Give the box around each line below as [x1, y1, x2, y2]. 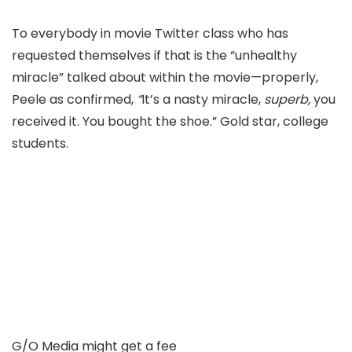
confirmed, [67, 90, 134, 108]
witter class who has [163, 24, 288, 42]
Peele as [12, 90, 67, 108]
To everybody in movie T [12, 24, 163, 42]
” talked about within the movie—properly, [59, 68, 318, 86]
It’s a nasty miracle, [141, 90, 264, 108]
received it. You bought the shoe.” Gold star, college [12, 112, 328, 130]
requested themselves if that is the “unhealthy [12, 46, 297, 64]
